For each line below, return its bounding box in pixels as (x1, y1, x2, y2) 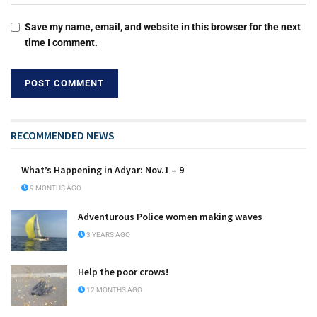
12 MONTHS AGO (85, 285, 142, 294)
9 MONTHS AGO (28, 184, 81, 192)
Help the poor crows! (78, 265, 168, 278)
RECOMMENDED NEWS (11, 128, 115, 143)
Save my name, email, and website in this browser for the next (25, 21, 301, 33)
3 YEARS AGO (85, 231, 130, 239)
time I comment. (25, 37, 98, 49)
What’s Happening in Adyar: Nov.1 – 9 (21, 163, 184, 177)
